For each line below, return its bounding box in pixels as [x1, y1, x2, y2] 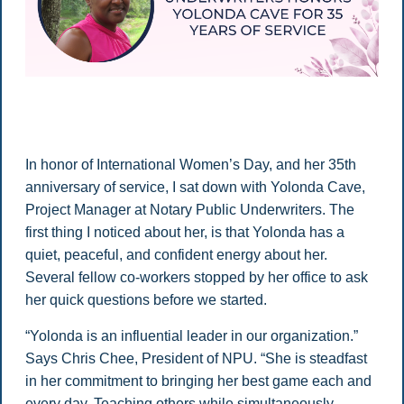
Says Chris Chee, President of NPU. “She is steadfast [24, 350, 367, 366]
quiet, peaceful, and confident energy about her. [24, 247, 327, 263]
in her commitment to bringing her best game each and [24, 372, 372, 389]
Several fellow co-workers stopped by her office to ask [24, 270, 368, 286]
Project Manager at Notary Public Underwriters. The [24, 202, 354, 218]
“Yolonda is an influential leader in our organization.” [24, 327, 358, 344]
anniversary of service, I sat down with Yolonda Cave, [24, 179, 365, 196]
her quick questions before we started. [24, 292, 267, 308]
